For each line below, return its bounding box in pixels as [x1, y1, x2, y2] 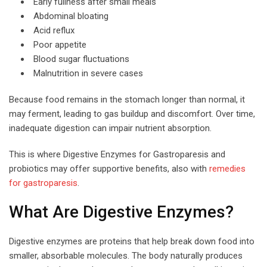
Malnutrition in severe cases [33, 67, 143, 79]
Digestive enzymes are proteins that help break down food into [9, 235, 254, 247]
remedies [209, 163, 246, 174]
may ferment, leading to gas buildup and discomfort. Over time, [9, 108, 255, 119]
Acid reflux [33, 24, 74, 36]
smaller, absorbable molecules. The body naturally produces [9, 250, 243, 261]
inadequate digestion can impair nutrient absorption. [9, 122, 212, 133]
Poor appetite [33, 39, 86, 50]
